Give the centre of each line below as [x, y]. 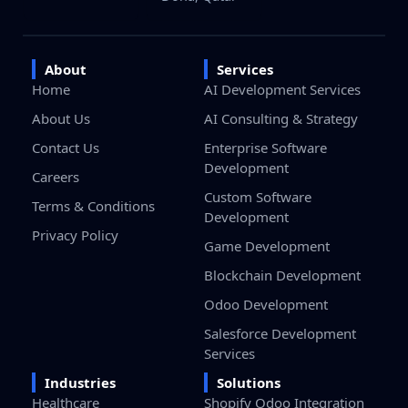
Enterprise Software [265, 147]
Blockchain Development [282, 275]
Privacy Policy [75, 235]
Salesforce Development [280, 333]
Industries [80, 382]
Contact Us [66, 147]
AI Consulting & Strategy [281, 118]
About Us [61, 118]
